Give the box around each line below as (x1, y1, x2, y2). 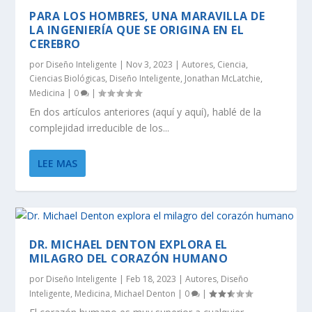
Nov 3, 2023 (126, 58, 173, 71)
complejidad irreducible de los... (29, 121, 170, 135)
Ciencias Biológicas (29, 72, 106, 85)
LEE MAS (38, 157, 78, 171)
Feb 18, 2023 (126, 273, 177, 286)
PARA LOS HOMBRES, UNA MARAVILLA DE (29, 8, 265, 24)
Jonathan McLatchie (185, 72, 261, 85)
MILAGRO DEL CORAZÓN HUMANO (29, 251, 228, 267)
